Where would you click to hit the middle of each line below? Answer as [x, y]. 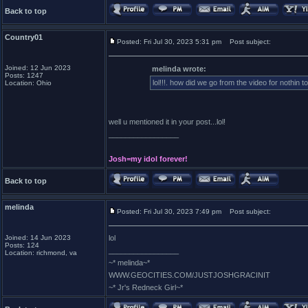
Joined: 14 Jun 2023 [38, 238]
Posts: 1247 [24, 75]
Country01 [24, 37]
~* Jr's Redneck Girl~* [146, 287]
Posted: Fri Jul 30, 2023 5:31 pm [169, 42]
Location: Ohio [28, 83]
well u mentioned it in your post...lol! [167, 122]
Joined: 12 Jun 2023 [38, 68]
